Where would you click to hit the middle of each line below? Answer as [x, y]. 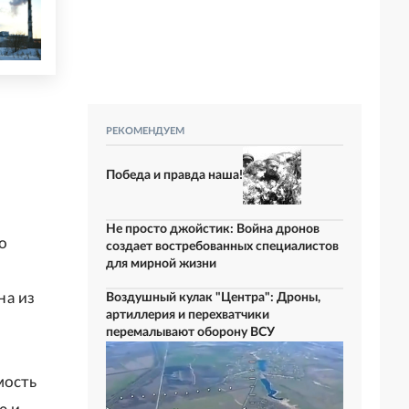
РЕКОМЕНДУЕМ [145, 131]
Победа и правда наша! [174, 175]
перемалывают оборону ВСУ [190, 332]
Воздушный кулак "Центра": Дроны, [213, 298]
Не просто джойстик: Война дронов [213, 229]
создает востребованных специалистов [222, 246]
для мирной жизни [161, 264]
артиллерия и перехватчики [188, 315]
